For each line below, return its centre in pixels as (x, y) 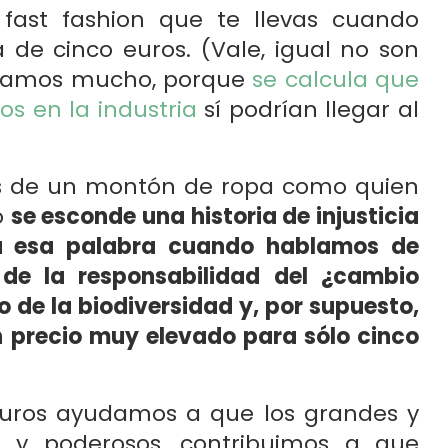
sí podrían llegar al (308, 109)
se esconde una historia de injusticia (214, 216)
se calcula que (335, 79)
